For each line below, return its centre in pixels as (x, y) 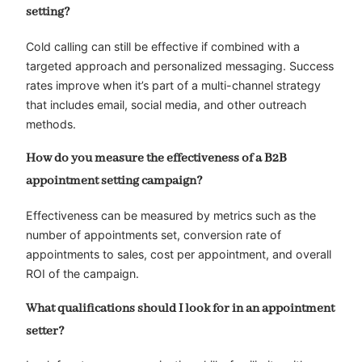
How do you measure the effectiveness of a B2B (156, 159)
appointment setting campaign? (114, 181)
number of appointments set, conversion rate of (154, 235)
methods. (51, 124)
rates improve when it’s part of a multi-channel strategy (173, 85)
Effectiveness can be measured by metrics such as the (171, 216)
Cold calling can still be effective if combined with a (163, 46)
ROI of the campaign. (82, 274)
